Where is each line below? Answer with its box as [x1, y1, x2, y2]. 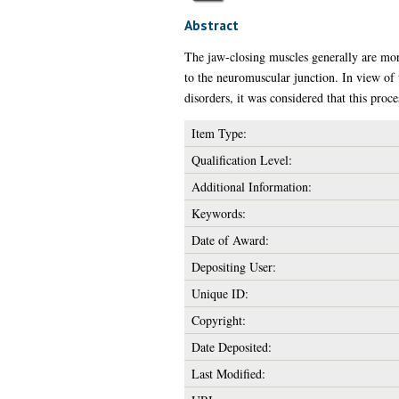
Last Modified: [191, 364, 265, 382]
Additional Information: [191, 177, 312, 195]
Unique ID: [191, 284, 248, 302]
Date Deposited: [191, 338, 272, 355]
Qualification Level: [191, 151, 292, 168]
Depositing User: [191, 257, 276, 275]
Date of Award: [191, 231, 269, 248]
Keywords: [191, 204, 246, 222]
